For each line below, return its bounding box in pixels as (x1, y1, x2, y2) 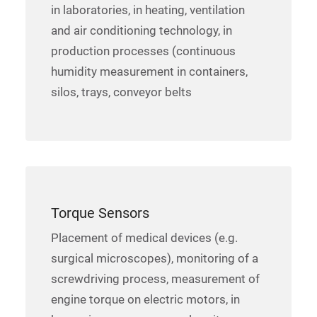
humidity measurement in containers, (51, 64, 248, 79)
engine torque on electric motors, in (51, 292, 240, 306)
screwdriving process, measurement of (51, 272, 260, 286)
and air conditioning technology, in (51, 23, 232, 38)
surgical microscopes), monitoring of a (51, 251, 258, 265)
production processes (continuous (51, 44, 236, 58)
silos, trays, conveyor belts (51, 85, 192, 99)
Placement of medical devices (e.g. (51, 231, 238, 245)
